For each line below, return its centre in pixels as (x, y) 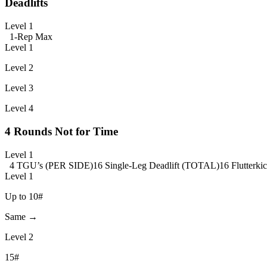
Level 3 (19, 88)
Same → (21, 216)
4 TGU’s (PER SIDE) (51, 165)
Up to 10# (24, 196)
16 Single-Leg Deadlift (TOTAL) (156, 165)
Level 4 (19, 108)
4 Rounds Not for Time (61, 131)
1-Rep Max (31, 37)
